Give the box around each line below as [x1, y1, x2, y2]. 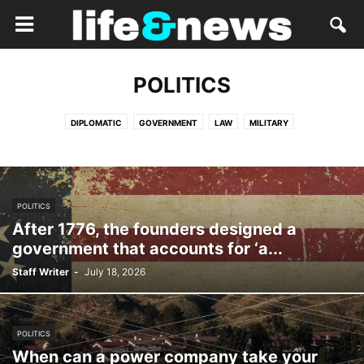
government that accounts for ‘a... [12, 239, 283, 258]
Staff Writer [12, 266, 69, 278]
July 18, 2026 [84, 266, 145, 278]
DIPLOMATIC [70, 118, 122, 128]
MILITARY [249, 118, 288, 128]
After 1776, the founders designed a [12, 219, 297, 239]
